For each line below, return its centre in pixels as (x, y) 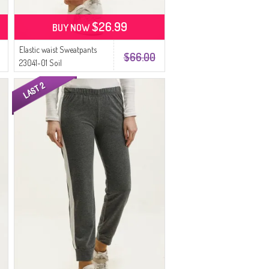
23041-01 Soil (41, 63)
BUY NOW (72, 28)
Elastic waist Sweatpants (58, 50)
